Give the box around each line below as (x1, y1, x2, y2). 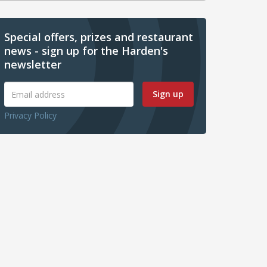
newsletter (4, 57, 61, 72)
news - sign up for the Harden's (4, 44, 168, 58)
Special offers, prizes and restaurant (4, 30, 193, 45)
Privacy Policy (4, 110, 57, 122)
